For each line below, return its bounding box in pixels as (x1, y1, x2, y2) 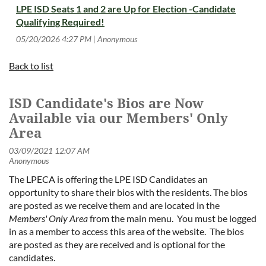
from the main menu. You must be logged (88, 213, 256, 224)
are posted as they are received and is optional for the (9, 239, 225, 251)
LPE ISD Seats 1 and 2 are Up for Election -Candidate (16, 3, 236, 15)
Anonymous (97, 34, 137, 45)
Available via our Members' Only (9, 111, 228, 126)
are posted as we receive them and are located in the (9, 199, 220, 211)
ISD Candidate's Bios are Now (9, 96, 204, 112)
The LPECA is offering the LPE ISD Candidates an (9, 173, 208, 185)
